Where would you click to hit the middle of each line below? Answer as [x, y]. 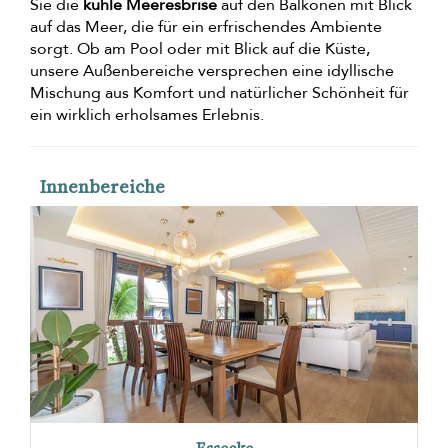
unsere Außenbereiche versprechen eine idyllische [212, 70]
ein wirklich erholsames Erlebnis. [147, 114]
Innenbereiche [102, 186]
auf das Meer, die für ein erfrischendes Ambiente [206, 26]
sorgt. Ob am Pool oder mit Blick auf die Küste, [200, 48]
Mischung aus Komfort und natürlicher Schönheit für [219, 92]
